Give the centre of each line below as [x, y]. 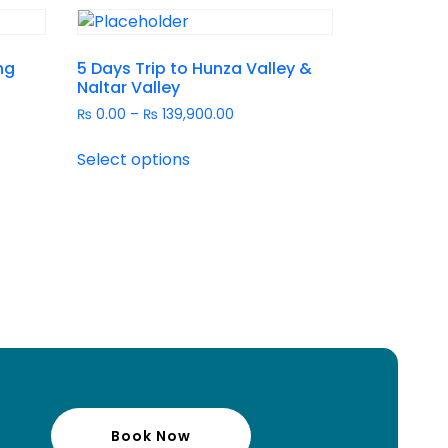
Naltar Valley [129, 88]
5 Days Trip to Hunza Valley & [195, 69]
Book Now [150, 435]
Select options [134, 159]
